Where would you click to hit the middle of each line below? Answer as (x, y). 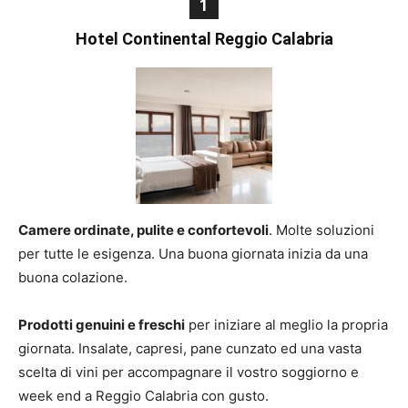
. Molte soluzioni (321, 230)
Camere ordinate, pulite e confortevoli (143, 230)
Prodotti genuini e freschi (102, 325)
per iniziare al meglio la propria (286, 325)
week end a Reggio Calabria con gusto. (143, 396)
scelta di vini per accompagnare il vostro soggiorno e (189, 372)
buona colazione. (73, 277)
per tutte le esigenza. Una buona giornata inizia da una (193, 254)
